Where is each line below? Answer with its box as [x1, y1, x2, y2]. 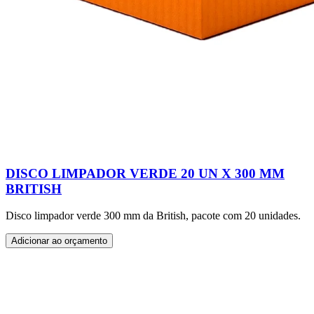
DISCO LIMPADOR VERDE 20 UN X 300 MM [6, 165, 285, 181]
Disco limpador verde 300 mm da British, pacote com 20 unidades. [6, 210, 301, 222]
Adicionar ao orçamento [11, 235, 107, 247]
